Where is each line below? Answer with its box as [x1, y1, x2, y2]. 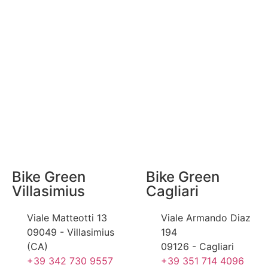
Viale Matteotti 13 [27, 212, 107, 224]
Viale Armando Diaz [161, 212, 251, 224]
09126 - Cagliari [161, 240, 234, 253]
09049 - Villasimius [27, 226, 114, 239]
